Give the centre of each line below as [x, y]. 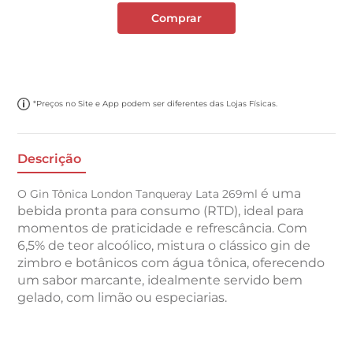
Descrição [50, 159]
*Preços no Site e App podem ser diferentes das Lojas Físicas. [156, 104]
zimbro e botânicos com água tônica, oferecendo [171, 263]
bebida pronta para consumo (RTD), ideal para [161, 211]
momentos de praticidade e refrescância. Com [163, 229]
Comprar [176, 18]
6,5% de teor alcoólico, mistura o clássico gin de [164, 246]
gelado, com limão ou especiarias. [123, 298]
